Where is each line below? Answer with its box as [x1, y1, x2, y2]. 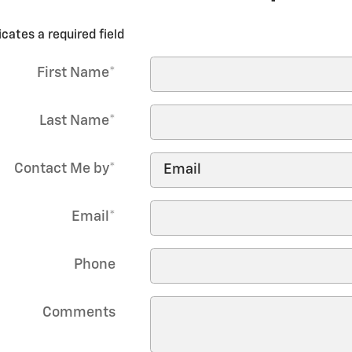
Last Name [38, 113, 109, 128]
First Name [36, 65, 109, 80]
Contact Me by [13, 161, 109, 176]
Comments [42, 305, 115, 320]
